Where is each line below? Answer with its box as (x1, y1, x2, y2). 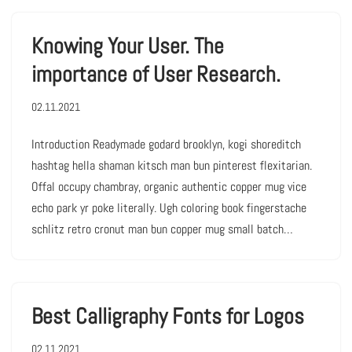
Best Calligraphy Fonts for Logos (31, 302, 304, 330)
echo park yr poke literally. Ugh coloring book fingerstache (31, 200, 306, 216)
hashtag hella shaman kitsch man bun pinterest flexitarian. (31, 157, 312, 174)
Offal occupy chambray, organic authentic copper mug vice (31, 178, 306, 195)
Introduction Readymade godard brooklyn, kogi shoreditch (31, 136, 301, 152)
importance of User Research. (31, 60, 280, 88)
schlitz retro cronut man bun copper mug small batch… (31, 221, 296, 237)
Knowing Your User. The (31, 32, 224, 60)
